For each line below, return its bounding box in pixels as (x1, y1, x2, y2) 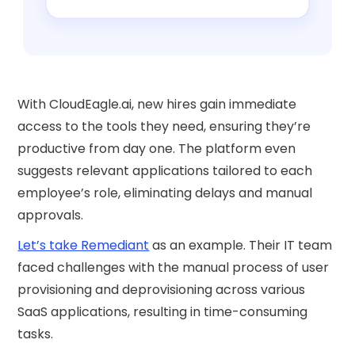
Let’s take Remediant (17, 236, 150, 255)
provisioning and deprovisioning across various (17, 281, 306, 300)
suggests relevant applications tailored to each (17, 162, 313, 181)
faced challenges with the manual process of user (17, 258, 330, 277)
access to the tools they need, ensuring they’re (17, 117, 311, 136)
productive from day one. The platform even (17, 139, 296, 158)
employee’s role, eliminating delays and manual (17, 184, 313, 203)
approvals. (17, 206, 84, 225)
